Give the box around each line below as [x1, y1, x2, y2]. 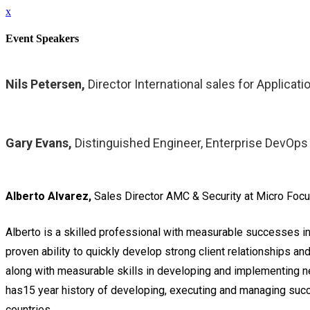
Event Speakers [6, 33, 79, 45]
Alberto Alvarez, [6, 190, 94, 203]
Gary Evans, [6, 136, 75, 151]
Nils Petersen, [6, 77, 88, 92]
